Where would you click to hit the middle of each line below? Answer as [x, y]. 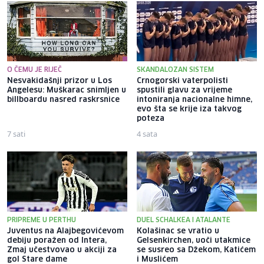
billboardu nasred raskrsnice [63, 100]
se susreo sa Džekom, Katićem [196, 250]
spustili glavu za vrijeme [184, 90]
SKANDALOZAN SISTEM [175, 70]
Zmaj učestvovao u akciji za [62, 250]
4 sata [147, 133]
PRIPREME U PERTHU [42, 220]
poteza [151, 118]
